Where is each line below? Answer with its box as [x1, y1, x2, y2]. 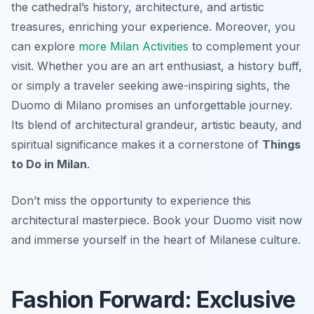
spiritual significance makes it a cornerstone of [11, 137, 262, 152]
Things [262, 137, 301, 152]
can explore [11, 39, 78, 54]
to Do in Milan [11, 157, 87, 172]
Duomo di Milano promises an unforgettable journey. [11, 98, 292, 113]
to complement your [189, 39, 301, 54]
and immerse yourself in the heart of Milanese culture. [11, 233, 301, 247]
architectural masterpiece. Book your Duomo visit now [11, 213, 302, 228]
